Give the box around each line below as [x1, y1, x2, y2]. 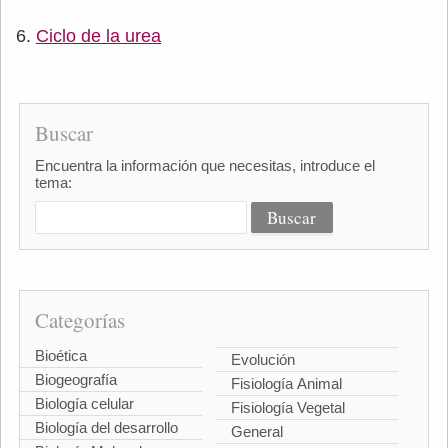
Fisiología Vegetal [231, 399, 345, 417]
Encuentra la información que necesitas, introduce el [34, 157, 375, 175]
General [231, 423, 283, 441]
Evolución [231, 351, 295, 369]
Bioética [34, 347, 87, 365]
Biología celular [34, 395, 134, 413]
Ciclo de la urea [36, 26, 161, 47]
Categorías [34, 306, 125, 335]
